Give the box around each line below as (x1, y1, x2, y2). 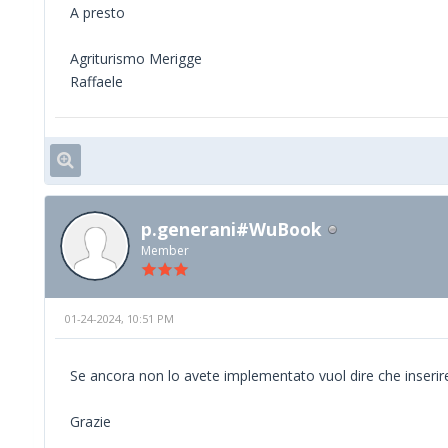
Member (141, 241, 189, 259)
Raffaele (70, 71, 123, 91)
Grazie (70, 412, 111, 432)
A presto (70, 2, 125, 22)
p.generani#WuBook (141, 216, 322, 241)
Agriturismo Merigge (70, 48, 202, 68)
